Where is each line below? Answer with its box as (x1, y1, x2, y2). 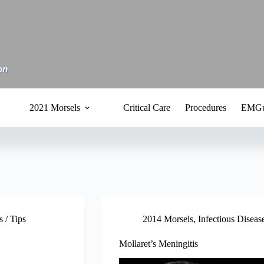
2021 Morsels (29, 102, 80, 113)
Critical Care (123, 102, 170, 113)
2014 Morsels (142, 214, 193, 224)
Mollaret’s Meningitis (118, 239, 198, 249)
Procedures (184, 102, 226, 113)
